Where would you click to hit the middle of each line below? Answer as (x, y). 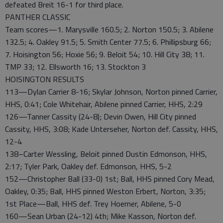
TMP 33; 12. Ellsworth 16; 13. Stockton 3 (75, 67)
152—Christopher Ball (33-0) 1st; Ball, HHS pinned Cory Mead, (110, 179)
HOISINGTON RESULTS (45, 79)
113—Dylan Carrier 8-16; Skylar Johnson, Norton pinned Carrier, (111, 92)
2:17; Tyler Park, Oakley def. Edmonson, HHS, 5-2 (88, 166)
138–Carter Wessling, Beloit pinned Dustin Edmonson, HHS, (106, 154)
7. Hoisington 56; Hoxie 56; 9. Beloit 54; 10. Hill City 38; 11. (105, 54)
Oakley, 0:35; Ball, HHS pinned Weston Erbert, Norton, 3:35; (105, 191)
